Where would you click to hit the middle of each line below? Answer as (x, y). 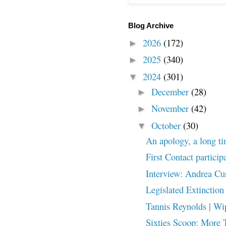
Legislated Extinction (185, 190)
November (171, 108)
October (167, 125)
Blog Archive (151, 26)
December (171, 91)
